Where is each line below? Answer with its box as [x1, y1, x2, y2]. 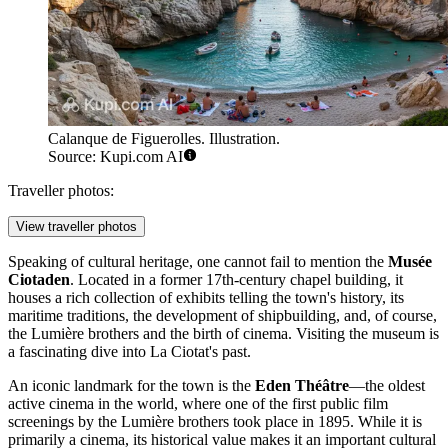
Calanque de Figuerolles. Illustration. [48, 129, 280, 147]
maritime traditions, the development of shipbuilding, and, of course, [8, 306, 437, 324]
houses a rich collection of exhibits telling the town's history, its [8, 288, 404, 306]
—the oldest [349, 376, 425, 394]
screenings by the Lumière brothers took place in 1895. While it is [8, 412, 422, 430]
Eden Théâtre [255, 376, 349, 394]
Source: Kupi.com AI [48, 147, 183, 165]
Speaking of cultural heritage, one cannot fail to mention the [8, 252, 388, 270]
